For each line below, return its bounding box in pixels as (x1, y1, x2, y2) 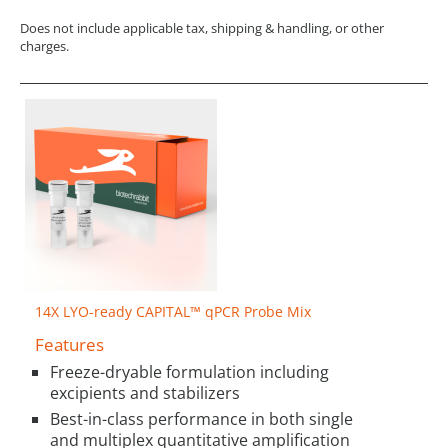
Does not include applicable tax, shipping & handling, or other (20, 18, 384, 37)
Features (35, 332, 104, 356)
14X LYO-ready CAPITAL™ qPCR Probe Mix (35, 301, 311, 321)
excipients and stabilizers (50, 382, 240, 405)
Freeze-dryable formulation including (50, 361, 329, 384)
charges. (20, 36, 69, 55)
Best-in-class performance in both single (50, 408, 353, 431)
